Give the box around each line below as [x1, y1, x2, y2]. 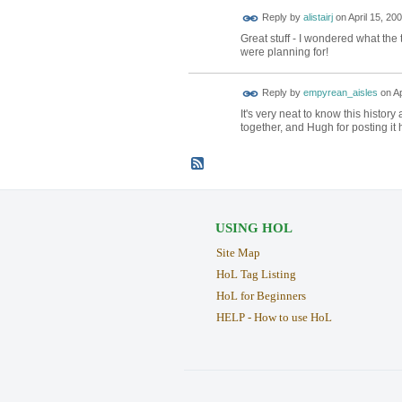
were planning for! [240, 46, 328, 59]
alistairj [302, 12, 333, 23]
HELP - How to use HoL [215, 310, 332, 324]
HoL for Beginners [215, 289, 306, 303]
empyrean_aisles [302, 87, 378, 99]
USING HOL [214, 221, 293, 236]
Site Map [215, 246, 260, 260]
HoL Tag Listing [215, 267, 296, 282]
